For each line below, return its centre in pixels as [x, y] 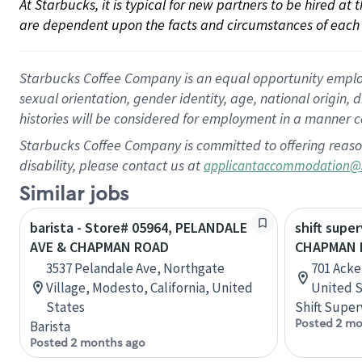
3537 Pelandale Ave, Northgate [135, 268]
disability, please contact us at [112, 165]
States [65, 307]
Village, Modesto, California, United [149, 288]
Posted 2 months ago [88, 343]
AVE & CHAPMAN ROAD [99, 247]
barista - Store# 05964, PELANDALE [139, 227]
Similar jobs [74, 194]
